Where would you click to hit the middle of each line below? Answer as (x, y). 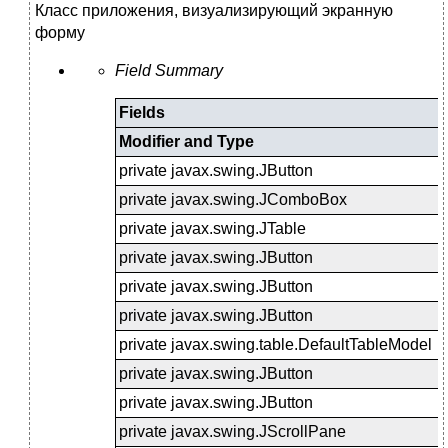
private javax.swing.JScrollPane (232, 431)
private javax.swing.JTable (212, 228)
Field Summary (169, 70)
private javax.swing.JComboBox (233, 199)
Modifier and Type (186, 141)
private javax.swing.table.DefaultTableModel (275, 344)
